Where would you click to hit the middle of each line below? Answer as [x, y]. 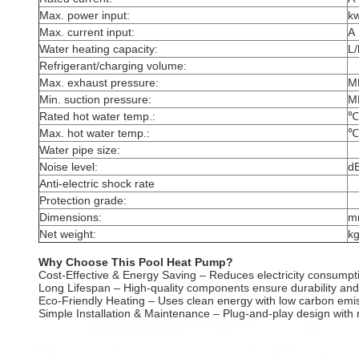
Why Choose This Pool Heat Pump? [136, 262]
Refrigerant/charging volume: [113, 66]
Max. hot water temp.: [95, 133]
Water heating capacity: [99, 49]
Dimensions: [71, 217]
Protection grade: [83, 200]
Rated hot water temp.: [97, 116]
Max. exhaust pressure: [99, 83]
